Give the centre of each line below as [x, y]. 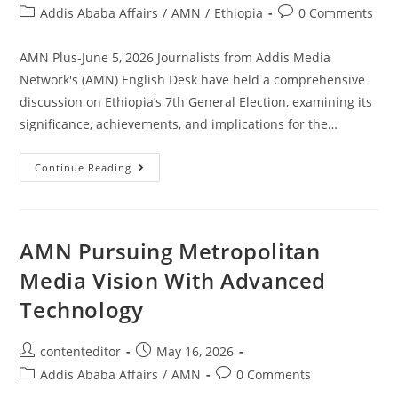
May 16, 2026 [195, 351]
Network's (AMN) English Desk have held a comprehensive [193, 79]
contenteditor [81, 351]
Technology [82, 309]
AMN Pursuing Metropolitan [170, 251]
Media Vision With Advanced [173, 280]
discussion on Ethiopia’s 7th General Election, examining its [196, 101]
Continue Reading [84, 167]
